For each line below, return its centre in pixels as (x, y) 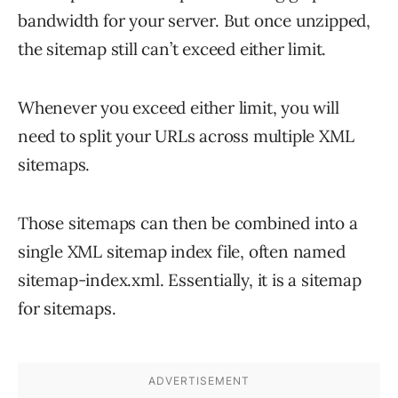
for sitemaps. (67, 309)
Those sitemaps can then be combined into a (188, 223)
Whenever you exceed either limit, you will (179, 108)
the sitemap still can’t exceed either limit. (172, 49)
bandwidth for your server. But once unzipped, (194, 21)
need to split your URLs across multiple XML (186, 136)
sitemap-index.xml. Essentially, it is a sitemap (190, 280)
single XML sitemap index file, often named (182, 252)
